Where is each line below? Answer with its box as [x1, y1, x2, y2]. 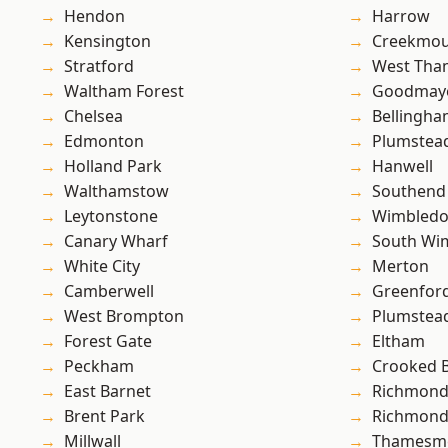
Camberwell [64, 280, 154, 303]
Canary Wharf [64, 230, 168, 253]
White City [64, 255, 140, 278]
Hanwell [372, 155, 433, 178]
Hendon [64, 5, 125, 28]
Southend [372, 180, 446, 203]
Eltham [372, 330, 425, 353]
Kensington [64, 30, 151, 53]
